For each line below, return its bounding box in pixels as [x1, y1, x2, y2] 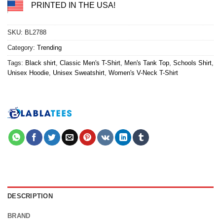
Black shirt [25, 59, 56, 67]
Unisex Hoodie [7, 69, 49, 77]
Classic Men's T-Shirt [60, 59, 120, 67]
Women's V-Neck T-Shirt [109, 69, 178, 77]
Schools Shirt [173, 59, 212, 67]
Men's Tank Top [124, 59, 169, 67]
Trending [37, 44, 62, 52]
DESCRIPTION [7, 192, 53, 200]
